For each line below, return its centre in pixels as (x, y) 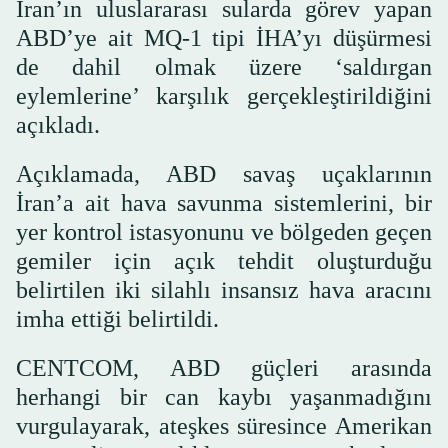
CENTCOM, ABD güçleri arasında (224, 368)
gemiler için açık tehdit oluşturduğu (224, 261)
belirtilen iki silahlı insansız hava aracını (224, 290)
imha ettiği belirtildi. (117, 319)
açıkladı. (58, 125)
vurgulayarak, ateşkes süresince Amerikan (224, 426)
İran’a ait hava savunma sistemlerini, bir (224, 203)
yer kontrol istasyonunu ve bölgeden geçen (224, 232)
